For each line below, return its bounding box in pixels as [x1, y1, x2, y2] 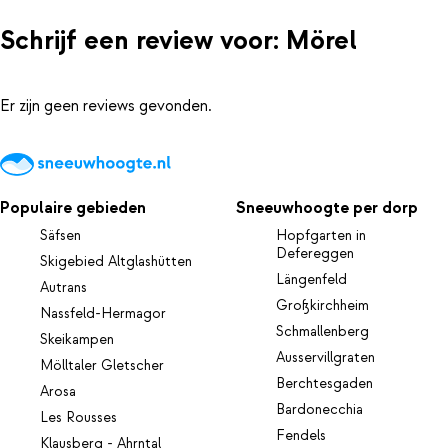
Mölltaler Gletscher [40, 357, 164, 376]
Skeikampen [40, 331, 114, 350]
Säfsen [40, 227, 81, 246]
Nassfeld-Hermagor [40, 305, 166, 324]
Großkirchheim [276, 297, 370, 316]
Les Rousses [40, 409, 117, 428]
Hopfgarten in [276, 227, 367, 246]
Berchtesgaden [276, 375, 374, 394]
